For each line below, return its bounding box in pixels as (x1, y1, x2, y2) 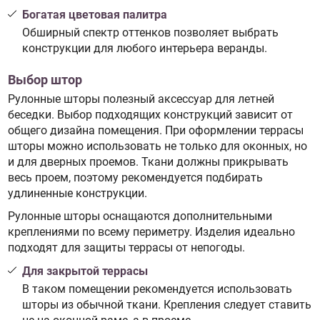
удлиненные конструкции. (7, 186, 147, 200)
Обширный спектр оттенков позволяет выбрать (21, 26, 279, 40)
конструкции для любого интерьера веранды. (21, 41, 267, 56)
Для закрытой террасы (21, 264, 148, 278)
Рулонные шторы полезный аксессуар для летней (7, 91, 274, 106)
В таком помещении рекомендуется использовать (21, 282, 292, 296)
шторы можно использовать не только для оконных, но (7, 139, 307, 153)
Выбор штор (7, 73, 82, 88)
